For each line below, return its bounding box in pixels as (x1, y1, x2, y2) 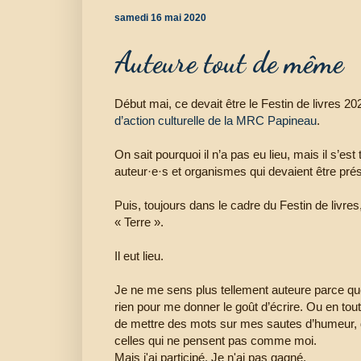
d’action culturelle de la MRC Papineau (114, 113, 317, 127)
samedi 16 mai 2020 (114, 11, 206, 23)
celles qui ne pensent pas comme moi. (114, 333, 317, 347)
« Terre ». (114, 214, 164, 229)
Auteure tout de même (114, 44, 343, 80)
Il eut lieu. (114, 248, 164, 263)
